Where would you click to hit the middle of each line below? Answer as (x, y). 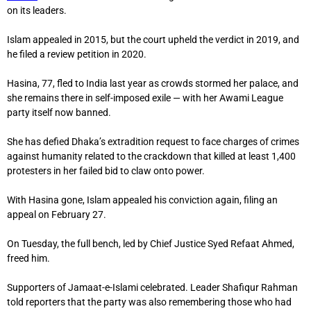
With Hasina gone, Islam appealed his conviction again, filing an (142, 200)
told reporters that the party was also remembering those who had (149, 302)
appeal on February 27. (57, 215)
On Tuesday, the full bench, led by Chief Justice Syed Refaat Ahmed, (151, 244)
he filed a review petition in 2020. (77, 54)
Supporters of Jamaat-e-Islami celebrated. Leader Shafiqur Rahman (152, 288)
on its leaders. (37, 11)
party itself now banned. (59, 113)
